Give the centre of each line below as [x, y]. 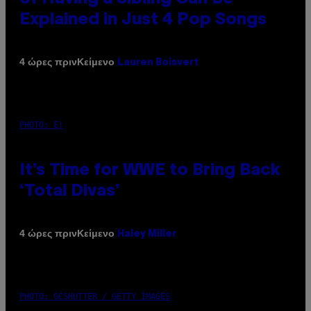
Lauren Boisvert [158, 62]
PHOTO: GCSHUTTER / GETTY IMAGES [95, 296]
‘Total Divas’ [70, 191]
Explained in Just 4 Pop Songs [143, 20]
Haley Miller [147, 234]
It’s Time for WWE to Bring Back [150, 170]
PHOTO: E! [41, 125]
